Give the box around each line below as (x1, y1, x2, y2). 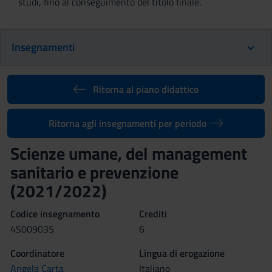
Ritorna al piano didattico (92, 82, 199, 97)
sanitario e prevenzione (10, 159, 178, 185)
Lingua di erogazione (139, 246, 225, 260)
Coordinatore (10, 246, 64, 260)
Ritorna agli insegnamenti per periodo (49, 116, 207, 131)
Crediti (139, 206, 167, 221)
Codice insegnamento (10, 206, 100, 221)
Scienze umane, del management (10, 140, 247, 166)
